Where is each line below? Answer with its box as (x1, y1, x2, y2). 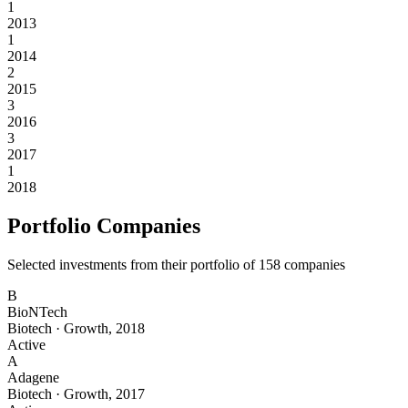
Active (7, 337, 46, 353)
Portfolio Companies (7, 214, 200, 239)
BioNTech (7, 304, 67, 321)
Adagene (7, 370, 59, 386)
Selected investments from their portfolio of (7, 257, 259, 273)
